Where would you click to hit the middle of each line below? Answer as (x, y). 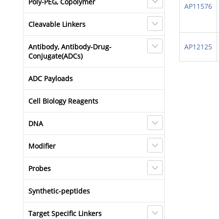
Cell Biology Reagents (63, 101)
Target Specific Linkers (65, 213)
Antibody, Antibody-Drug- (70, 47)
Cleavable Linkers (57, 24)
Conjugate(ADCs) (55, 56)
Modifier (42, 146)
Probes (40, 168)
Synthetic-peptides (59, 191)
